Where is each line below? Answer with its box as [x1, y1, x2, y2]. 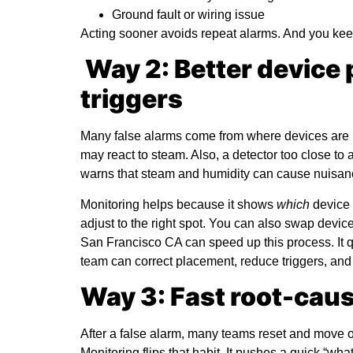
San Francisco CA [80, 235, 185, 249]
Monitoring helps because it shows [80, 197, 277, 211]
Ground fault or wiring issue [112, 7, 265, 21]
